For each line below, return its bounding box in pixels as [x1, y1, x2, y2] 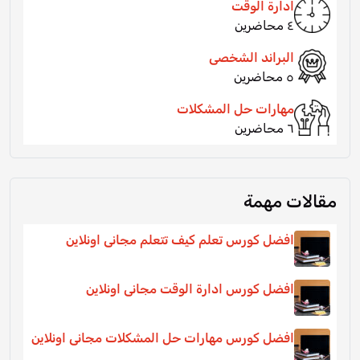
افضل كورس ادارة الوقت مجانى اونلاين [86, 281, 294, 297]
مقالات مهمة [243, 191, 337, 212]
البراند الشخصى [209, 50, 294, 66]
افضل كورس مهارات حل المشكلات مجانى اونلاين [31, 330, 294, 346]
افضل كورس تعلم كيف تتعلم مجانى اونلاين [66, 232, 294, 248]
